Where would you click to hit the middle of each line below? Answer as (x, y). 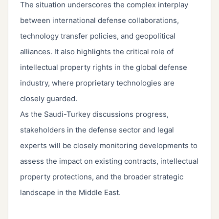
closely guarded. (49, 99)
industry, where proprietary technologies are (97, 83)
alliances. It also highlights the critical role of (97, 52)
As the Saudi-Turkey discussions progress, (94, 114)
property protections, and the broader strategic (102, 177)
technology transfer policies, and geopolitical (98, 36)
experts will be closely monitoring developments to (109, 146)
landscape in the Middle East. (70, 193)
